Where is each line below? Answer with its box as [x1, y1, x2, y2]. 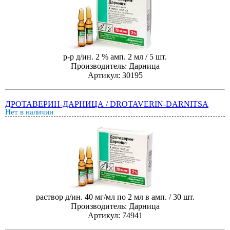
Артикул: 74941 [87, 210, 143, 220]
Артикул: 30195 [87, 70, 143, 80]
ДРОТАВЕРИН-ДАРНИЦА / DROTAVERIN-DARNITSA [5, 100, 208, 108]
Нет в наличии [5, 108, 53, 116]
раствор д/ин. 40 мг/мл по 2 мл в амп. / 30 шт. [35, 192, 195, 201]
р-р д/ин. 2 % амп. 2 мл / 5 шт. [63, 52, 167, 61]
